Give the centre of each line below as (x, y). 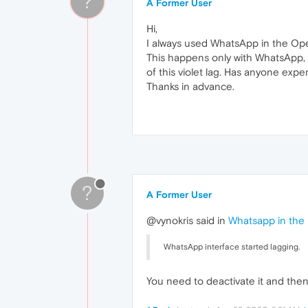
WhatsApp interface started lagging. (232, 247)
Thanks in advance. (190, 86)
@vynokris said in (187, 220)
